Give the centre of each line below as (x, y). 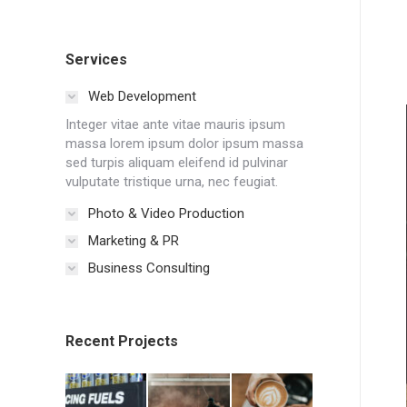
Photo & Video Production (166, 213)
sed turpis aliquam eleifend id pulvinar (177, 163)
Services (96, 60)
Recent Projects (122, 341)
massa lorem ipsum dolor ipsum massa (184, 144)
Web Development (142, 96)
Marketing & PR (134, 241)
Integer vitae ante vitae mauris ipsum (175, 124)
